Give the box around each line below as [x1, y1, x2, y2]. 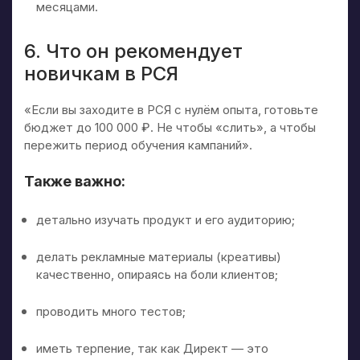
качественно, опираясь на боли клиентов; [36, 266, 278, 282]
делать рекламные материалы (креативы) [36, 248, 281, 264]
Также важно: [24, 172, 125, 190]
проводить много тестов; [36, 303, 186, 319]
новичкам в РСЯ [24, 61, 178, 85]
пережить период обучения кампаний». [24, 137, 252, 153]
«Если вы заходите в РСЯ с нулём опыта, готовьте [24, 101, 318, 117]
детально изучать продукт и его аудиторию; [36, 211, 295, 227]
